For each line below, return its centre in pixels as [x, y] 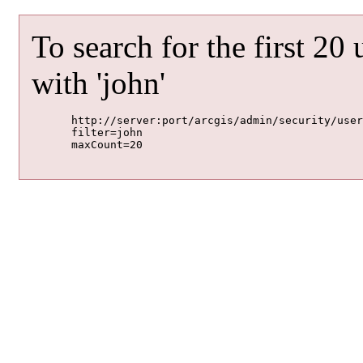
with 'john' [98, 83]
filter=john [45, 133]
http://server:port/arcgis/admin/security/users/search [45, 121]
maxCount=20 [45, 145]
